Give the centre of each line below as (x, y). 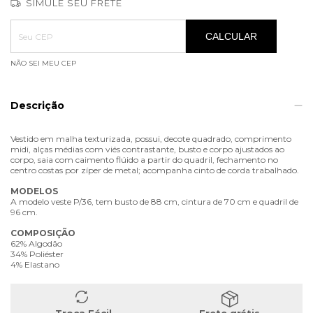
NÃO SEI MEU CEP (43, 64)
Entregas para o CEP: (58, 22)
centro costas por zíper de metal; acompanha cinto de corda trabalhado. (155, 170)
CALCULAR (231, 37)
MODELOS (34, 191)
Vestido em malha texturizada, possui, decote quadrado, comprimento (151, 139)
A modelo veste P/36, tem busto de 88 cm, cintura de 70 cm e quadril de (154, 202)
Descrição (37, 106)
